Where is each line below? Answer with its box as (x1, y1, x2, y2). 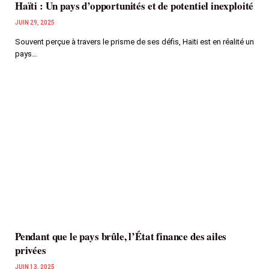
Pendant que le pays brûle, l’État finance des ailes (15, 229, 227, 244)
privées (15, 243, 46, 258)
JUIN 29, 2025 (15, 19, 55, 26)
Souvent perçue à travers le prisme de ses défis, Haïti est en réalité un (15, 37, 254, 46)
